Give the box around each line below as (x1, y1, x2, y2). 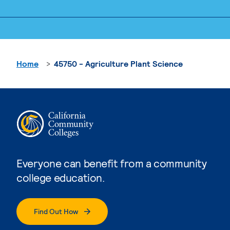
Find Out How (34, 206, 78, 216)
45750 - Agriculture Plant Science (54, 58, 183, 68)
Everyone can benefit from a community (16, 156, 207, 169)
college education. (16, 170, 105, 184)
